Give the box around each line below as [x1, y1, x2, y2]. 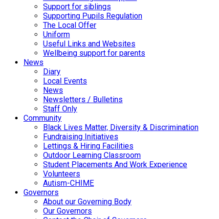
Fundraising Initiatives [43, 131, 118, 141]
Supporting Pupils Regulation [43, 11, 142, 21]
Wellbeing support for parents [43, 48, 145, 58]
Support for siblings [43, 1, 111, 11]
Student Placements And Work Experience [43, 159, 187, 169]
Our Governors [43, 206, 92, 216]
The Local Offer [43, 20, 96, 30]
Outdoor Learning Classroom [43, 150, 141, 160]
